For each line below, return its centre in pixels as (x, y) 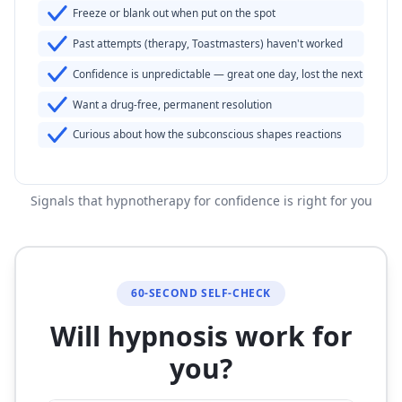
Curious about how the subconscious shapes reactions (208, 134)
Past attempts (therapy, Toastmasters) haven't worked (208, 44)
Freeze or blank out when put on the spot (175, 13)
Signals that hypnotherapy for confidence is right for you (201, 201)
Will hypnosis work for (201, 336)
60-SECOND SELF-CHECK (201, 293)
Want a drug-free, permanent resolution (173, 104)
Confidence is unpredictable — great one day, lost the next (218, 73)
